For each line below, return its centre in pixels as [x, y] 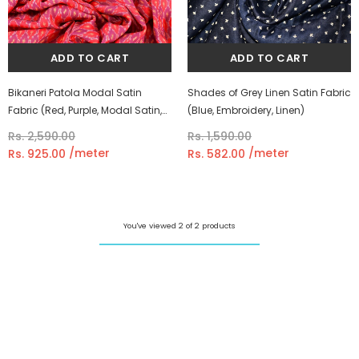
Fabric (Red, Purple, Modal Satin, [85, 110]
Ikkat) [21, 128]
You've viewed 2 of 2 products [179, 225]
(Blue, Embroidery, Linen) [246, 110]
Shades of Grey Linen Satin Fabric [269, 92]
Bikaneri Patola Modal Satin [75, 93]
